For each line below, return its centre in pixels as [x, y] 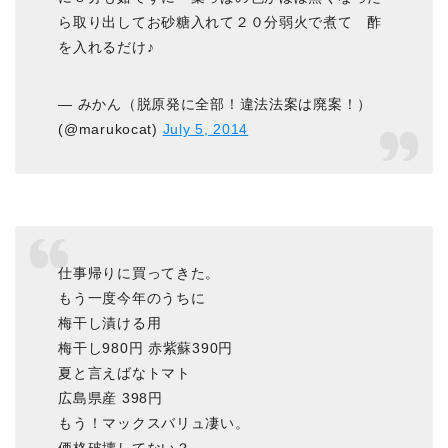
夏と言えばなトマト [124, 372]
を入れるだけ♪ [106, 46]
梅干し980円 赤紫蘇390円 [145, 347]
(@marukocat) [110, 128]
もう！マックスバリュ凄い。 [154, 422]
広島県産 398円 [110, 397]
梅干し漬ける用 [110, 322]
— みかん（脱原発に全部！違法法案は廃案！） [215, 103]
